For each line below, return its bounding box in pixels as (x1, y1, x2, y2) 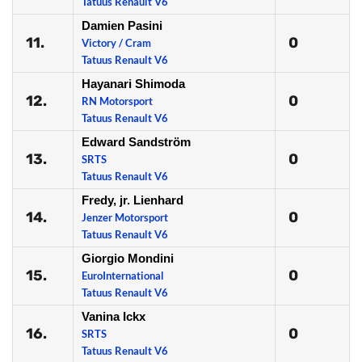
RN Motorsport (82, 95, 153, 107)
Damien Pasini (82, 19, 162, 32)
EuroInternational (82, 269, 164, 282)
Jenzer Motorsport (82, 211, 168, 224)
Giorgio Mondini (82, 251, 174, 265)
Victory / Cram (82, 36, 151, 49)
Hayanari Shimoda (82, 77, 185, 90)
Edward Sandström (82, 135, 191, 149)
